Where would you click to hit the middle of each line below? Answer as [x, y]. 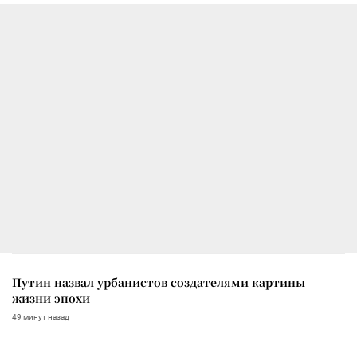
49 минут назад [41, 316]
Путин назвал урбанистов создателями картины [159, 282]
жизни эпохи [51, 298]
